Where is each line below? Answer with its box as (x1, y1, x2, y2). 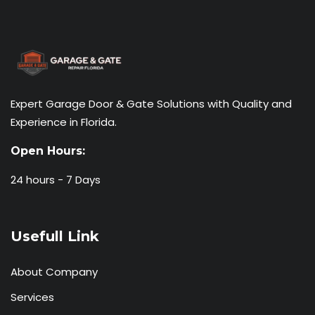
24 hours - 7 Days (11, 172, 101, 188)
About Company (11, 264, 98, 280)
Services (11, 290, 54, 305)
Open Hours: (11, 144, 85, 158)
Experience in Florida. (11, 115, 117, 130)
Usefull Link (11, 228, 99, 245)
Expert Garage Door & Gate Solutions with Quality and (11, 96, 292, 112)
